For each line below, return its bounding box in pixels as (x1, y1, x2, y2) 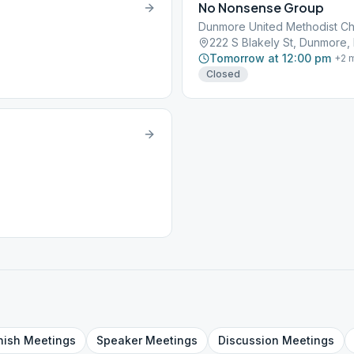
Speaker (96, 333, 142, 347)
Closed (206, 68, 240, 80)
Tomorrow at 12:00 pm (209, 51, 331, 65)
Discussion (218, 333, 279, 347)
